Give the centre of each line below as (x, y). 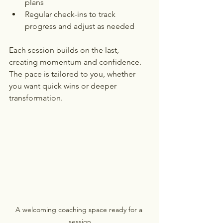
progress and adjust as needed (80, 26)
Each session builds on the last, (65, 50)
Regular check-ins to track (71, 14)
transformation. (36, 98)
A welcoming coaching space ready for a (80, 209)
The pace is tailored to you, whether (73, 74)
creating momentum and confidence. (76, 62)
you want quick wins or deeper (64, 86)
